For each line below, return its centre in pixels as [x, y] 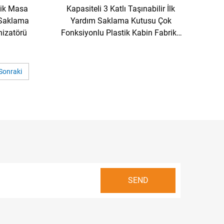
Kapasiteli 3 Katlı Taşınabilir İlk [121, 9]
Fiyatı [121, 45]
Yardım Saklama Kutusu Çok [121, 21]
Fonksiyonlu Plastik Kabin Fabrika [121, 33]
